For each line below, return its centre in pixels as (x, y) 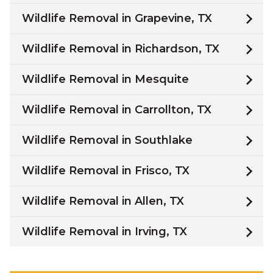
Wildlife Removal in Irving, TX (105, 232)
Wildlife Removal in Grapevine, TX (117, 18)
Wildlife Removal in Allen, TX (103, 201)
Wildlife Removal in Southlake (107, 140)
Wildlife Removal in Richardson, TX (121, 49)
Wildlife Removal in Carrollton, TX (117, 110)
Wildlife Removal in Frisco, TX (106, 171)
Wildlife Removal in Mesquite (105, 79)
